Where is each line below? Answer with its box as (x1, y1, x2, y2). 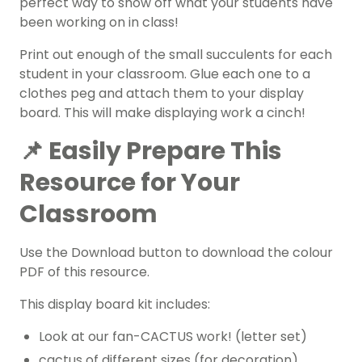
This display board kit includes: (19, 295, 210, 314)
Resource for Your (19, 166, 240, 200)
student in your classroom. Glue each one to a (19, 65, 310, 84)
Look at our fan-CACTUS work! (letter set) (39, 327, 307, 347)
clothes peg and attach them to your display (19, 84, 304, 103)
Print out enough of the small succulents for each (19, 45, 332, 65)
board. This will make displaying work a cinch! (19, 103, 305, 123)
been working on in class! (19, 13, 179, 32)
